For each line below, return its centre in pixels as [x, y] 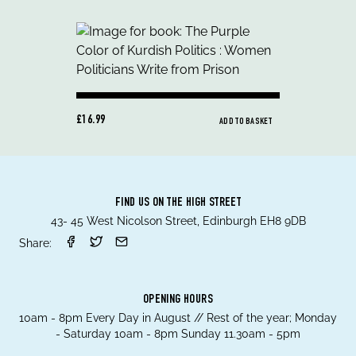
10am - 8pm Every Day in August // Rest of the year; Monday [178, 318]
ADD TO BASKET [246, 122]
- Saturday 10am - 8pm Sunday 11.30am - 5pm [178, 334]
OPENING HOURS [178, 300]
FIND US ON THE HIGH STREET [178, 203]
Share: [35, 243]
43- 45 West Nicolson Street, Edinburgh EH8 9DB [178, 221]
